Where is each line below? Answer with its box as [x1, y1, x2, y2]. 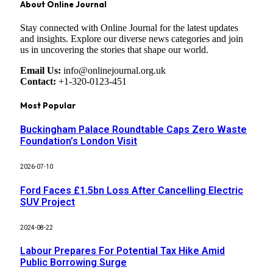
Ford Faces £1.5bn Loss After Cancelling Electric [20, 184, 243, 196]
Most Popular [20, 100, 76, 110]
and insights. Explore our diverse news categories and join [20, 33, 243, 44]
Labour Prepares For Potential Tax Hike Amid [20, 245, 225, 257]
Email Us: [20, 65, 61, 76]
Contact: [20, 76, 56, 87]
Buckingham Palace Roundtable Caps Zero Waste [20, 124, 247, 136]
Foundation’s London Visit [20, 135, 137, 147]
